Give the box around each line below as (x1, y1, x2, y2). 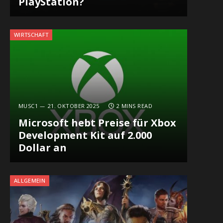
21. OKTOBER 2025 (47, 102, 100, 110)
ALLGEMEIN (14, 177, 45, 184)
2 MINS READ (116, 102, 152, 110)
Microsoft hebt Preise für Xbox (18, 116, 176, 130)
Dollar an (18, 141, 67, 155)
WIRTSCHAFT (14, 31, 49, 38)
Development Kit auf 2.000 (18, 128, 152, 142)
